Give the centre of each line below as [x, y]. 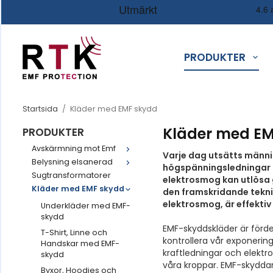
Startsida [40, 109]
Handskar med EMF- [80, 243]
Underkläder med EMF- [86, 206]
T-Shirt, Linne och [74, 232]
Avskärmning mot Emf [74, 148]
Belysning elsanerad [72, 162]
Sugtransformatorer [71, 175]
